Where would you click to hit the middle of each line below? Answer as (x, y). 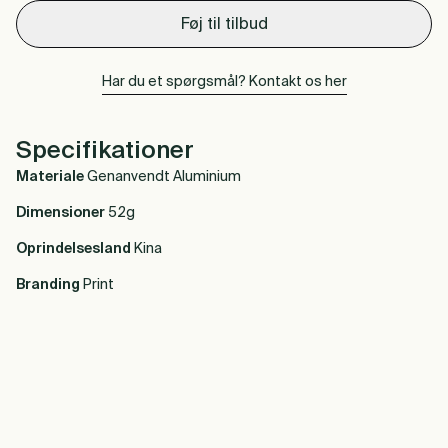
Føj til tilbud (224, 25)
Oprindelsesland (73, 249)
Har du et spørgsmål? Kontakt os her (224, 82)
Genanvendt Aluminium (164, 177)
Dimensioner (60, 213)
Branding (48, 285)
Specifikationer (105, 151)
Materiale (50, 177)
